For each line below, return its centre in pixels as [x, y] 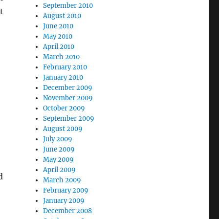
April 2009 [60, 170]
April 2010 [59, 47]
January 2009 [64, 201]
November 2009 [68, 98]
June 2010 [58, 26]
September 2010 [68, 6]
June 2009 [59, 149]
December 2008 [68, 211]
